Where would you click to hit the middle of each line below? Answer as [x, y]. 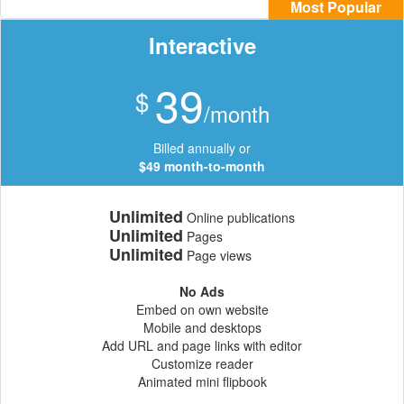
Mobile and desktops [202, 328]
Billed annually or [202, 148]
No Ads [202, 292]
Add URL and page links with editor [202, 346]
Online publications [239, 218]
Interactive [202, 46]
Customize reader [202, 364]
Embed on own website [202, 310]
